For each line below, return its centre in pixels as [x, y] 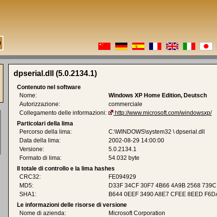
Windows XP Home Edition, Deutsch [158, 95]
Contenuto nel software [49, 87]
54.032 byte [124, 158]
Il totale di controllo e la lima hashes [66, 169]
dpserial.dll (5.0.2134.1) [55, 73]
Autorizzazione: [40, 104]
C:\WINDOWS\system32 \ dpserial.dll [157, 132]
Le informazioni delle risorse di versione [72, 205]
